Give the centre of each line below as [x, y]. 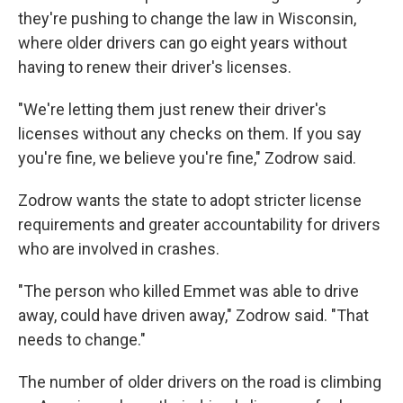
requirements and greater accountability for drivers [199, 224]
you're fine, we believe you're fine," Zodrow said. [187, 158]
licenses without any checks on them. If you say [190, 134]
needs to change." [82, 340]
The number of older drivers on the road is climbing [200, 382]
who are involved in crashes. [119, 249]
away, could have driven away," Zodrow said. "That [193, 315]
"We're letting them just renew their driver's [172, 109]
